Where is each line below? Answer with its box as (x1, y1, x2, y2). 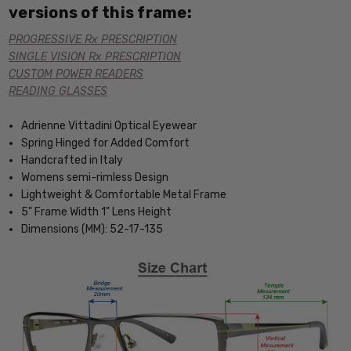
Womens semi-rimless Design (21, 171, 169, 185)
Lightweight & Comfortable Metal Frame (21, 188, 227, 202)
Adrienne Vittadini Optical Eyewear (21, 119, 197, 133)
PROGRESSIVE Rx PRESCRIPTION (9, 32, 178, 46)
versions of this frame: (9, 2, 192, 22)
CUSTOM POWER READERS (9, 67, 144, 81)
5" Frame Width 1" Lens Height (21, 205, 172, 219)
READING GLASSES (9, 84, 108, 98)
